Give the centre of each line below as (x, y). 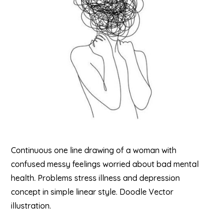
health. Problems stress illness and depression (96, 178)
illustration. (31, 206)
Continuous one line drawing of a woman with (94, 150)
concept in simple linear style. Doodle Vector (92, 192)
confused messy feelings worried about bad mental (105, 164)
